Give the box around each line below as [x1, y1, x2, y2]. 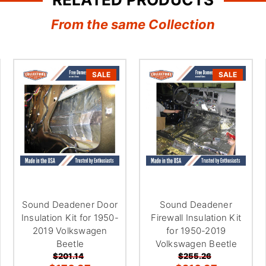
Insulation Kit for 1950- [21, 211, 119, 223]
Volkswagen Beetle [155, 237, 237, 249]
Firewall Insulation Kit [151, 211, 242, 223]
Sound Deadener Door [22, 198, 118, 210]
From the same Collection [51, 17, 215, 33]
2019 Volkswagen [32, 224, 107, 236]
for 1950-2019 [166, 224, 226, 236]
